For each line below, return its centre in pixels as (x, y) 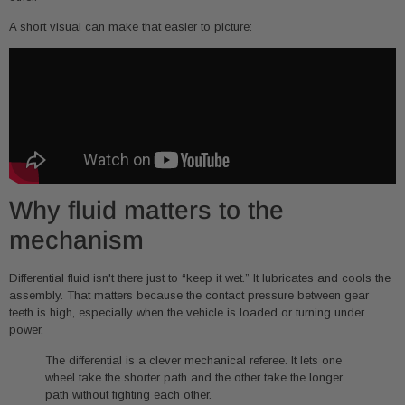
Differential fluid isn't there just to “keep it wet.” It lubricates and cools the (200, 278)
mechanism (76, 240)
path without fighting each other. (128, 394)
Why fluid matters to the (146, 211)
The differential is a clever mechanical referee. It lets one (193, 360)
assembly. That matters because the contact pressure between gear (189, 296)
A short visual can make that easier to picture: (131, 26)
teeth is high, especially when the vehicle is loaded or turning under (187, 313)
